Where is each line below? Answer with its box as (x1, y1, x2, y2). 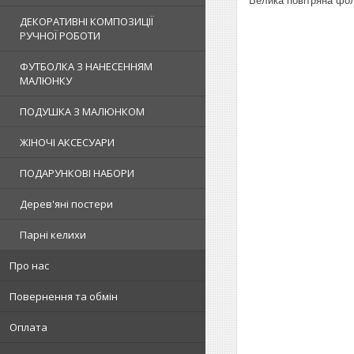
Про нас (9, 258, 49, 273)
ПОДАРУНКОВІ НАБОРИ (20, 166, 134, 180)
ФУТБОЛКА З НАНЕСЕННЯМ (20, 59, 153, 73)
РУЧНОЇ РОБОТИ (20, 28, 100, 43)
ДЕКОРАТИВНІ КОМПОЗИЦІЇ (20, 14, 153, 28)
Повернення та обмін (9, 289, 118, 303)
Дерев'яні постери (20, 197, 113, 211)
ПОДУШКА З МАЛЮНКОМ (20, 104, 145, 119)
